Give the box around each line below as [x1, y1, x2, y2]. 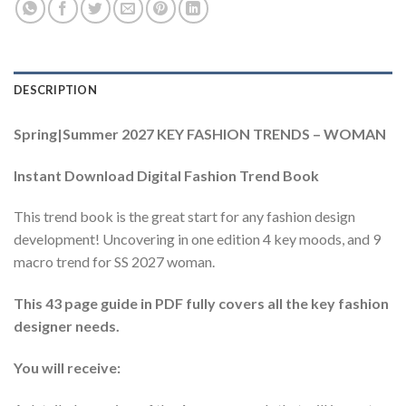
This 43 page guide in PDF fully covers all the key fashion [14, 295, 389, 313]
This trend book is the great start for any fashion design [14, 208, 355, 226]
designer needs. [14, 317, 120, 335]
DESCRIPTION [14, 82, 97, 97]
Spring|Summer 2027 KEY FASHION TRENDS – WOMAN [14, 124, 386, 142]
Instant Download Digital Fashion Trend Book [14, 166, 319, 184]
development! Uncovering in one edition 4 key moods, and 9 [14, 230, 381, 248]
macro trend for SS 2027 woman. [14, 253, 215, 271]
